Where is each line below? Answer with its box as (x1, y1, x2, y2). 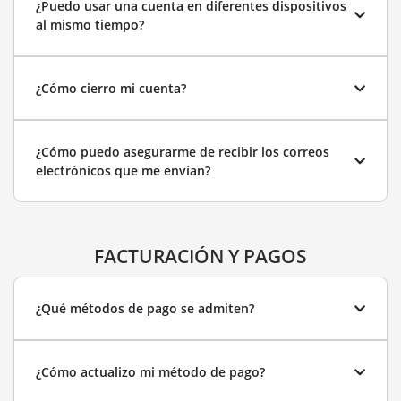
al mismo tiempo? (36, 16, 144, 33)
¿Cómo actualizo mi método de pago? (36, 363, 265, 380)
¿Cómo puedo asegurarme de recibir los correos (36, 143, 329, 160)
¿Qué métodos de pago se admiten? (36, 300, 254, 317)
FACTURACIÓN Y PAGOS (94, 243, 307, 269)
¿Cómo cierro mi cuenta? (36, 80, 186, 97)
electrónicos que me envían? (36, 162, 210, 179)
